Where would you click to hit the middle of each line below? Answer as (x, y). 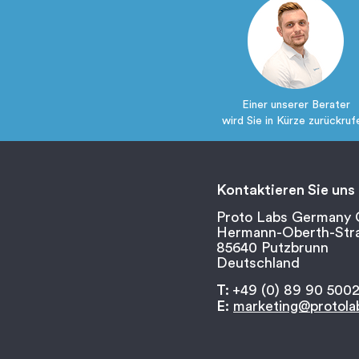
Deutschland (258, 262)
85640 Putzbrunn (272, 247)
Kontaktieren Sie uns (286, 190)
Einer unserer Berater (296, 105)
